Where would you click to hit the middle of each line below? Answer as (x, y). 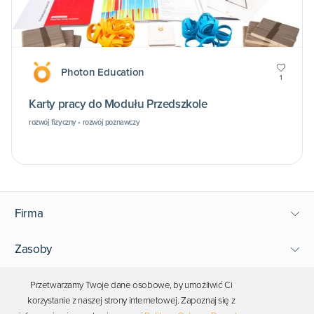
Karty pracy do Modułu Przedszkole (118, 104)
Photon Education (103, 73)
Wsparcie (39, 285)
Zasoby (33, 249)
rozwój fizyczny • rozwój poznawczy (84, 123)
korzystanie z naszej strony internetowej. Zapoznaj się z (131, 301)
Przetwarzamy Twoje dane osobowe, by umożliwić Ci (131, 285)
